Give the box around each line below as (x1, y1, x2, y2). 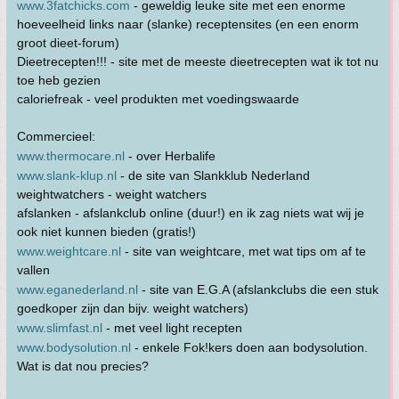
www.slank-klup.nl (17, 168, 117, 183)
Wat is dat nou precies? (17, 359, 149, 373)
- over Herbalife (125, 149, 216, 163)
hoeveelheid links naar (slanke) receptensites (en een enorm (17, 17, 359, 31)
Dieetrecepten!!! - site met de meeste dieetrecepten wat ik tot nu (17, 54, 379, 69)
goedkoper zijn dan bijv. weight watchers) (17, 301, 248, 315)
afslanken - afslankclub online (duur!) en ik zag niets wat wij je (17, 206, 364, 220)
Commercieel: (17, 129, 95, 143)
